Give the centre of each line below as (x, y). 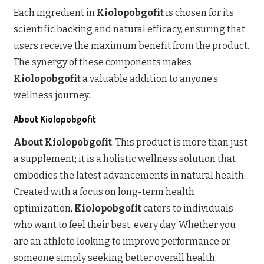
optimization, (44, 209)
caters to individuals (187, 209)
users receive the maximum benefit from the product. (131, 46)
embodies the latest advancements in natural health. (130, 176)
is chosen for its (199, 13)
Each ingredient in (55, 13)
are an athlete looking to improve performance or (122, 242)
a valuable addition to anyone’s (149, 79)
